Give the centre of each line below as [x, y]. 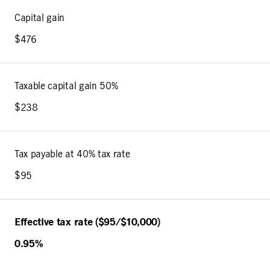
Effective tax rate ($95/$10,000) [87, 222]
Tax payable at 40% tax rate [72, 154]
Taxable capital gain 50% [66, 86]
